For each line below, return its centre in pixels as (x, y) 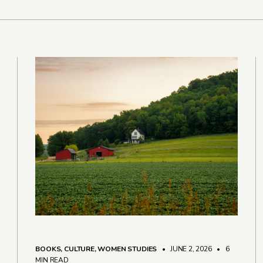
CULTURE (79, 249)
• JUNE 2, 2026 (185, 249)
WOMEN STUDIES (127, 249)
